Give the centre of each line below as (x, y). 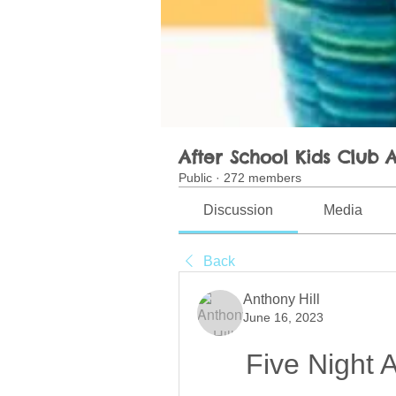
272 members (263, 178)
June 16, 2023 (283, 318)
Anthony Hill (282, 300)
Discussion (239, 210)
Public (195, 178)
